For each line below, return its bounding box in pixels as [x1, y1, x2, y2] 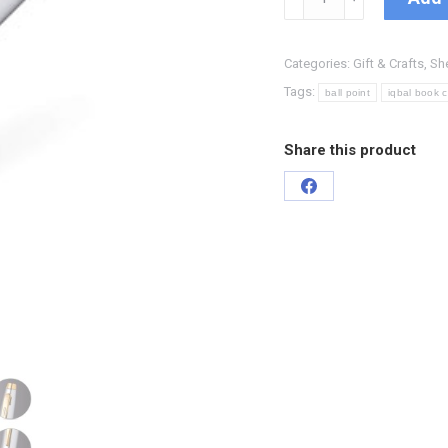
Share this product [284, 141, 416, 159]
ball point [325, 87, 370, 98]
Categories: [284, 56, 353, 71]
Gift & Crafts [353, 56, 424, 71]
